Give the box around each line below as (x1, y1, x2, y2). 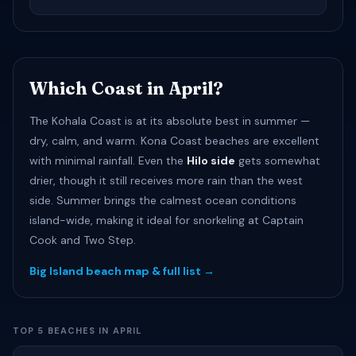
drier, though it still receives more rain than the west (29, 173, 303, 188)
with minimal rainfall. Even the (29, 153, 187, 168)
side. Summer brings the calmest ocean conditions (29, 193, 296, 207)
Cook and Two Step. (29, 233, 136, 247)
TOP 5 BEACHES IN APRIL (13, 325, 142, 336)
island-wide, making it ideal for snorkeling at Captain (29, 213, 304, 227)
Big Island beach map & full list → (29, 264, 215, 278)
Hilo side (187, 153, 235, 168)
